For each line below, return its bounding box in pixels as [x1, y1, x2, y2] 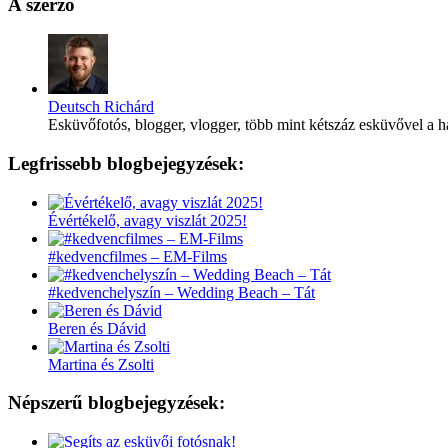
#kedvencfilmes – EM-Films [48, 247, 227, 265]
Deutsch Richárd [48, 98, 154, 116]
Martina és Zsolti [48, 355, 154, 373]
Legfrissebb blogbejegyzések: [8, 152, 244, 174]
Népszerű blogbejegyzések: [8, 392, 225, 414]
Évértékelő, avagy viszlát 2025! [48, 211, 247, 229]
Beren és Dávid [48, 319, 146, 337]
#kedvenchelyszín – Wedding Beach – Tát [48, 283, 315, 301]
